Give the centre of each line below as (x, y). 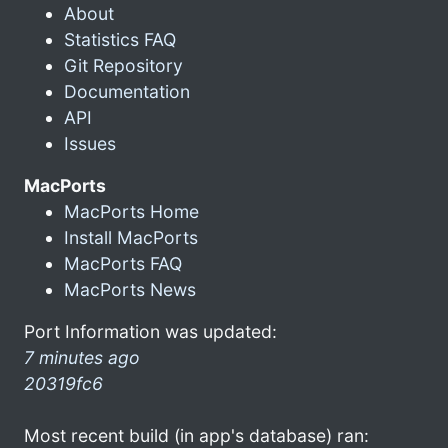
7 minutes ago (82, 357)
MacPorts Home (131, 211)
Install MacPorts (131, 237)
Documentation (127, 91)
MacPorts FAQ (123, 263)
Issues (90, 143)
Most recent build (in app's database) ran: (196, 435)
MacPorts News (130, 289)
